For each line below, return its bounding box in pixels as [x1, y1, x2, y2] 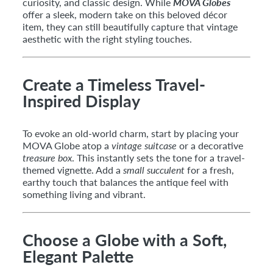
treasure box [23, 151, 72, 163]
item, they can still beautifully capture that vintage [23, 20, 238, 32]
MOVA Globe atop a [23, 139, 112, 151]
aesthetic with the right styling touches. [23, 32, 192, 44]
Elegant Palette [23, 246, 133, 266]
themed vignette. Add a [23, 163, 123, 175]
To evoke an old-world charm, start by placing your [23, 127, 239, 139]
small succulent [123, 163, 185, 175]
